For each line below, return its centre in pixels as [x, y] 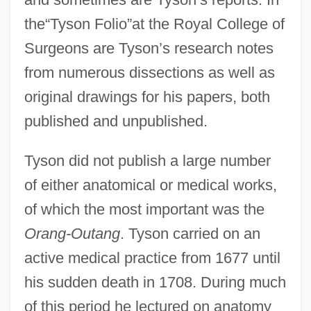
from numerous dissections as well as [149, 72]
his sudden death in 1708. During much [155, 282]
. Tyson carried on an [190, 233]
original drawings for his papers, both [147, 96]
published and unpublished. [116, 121]
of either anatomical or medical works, [150, 185]
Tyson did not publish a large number [147, 160]
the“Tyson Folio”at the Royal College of [154, 24]
